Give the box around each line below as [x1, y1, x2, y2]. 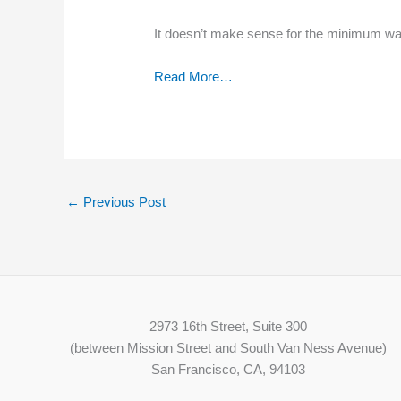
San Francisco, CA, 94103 [151, 362, 306, 378]
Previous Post [80, 194, 166, 210]
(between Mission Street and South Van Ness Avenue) [70, 340, 388, 356]
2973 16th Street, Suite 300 [149, 319, 308, 335]
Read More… [154, 69, 234, 85]
